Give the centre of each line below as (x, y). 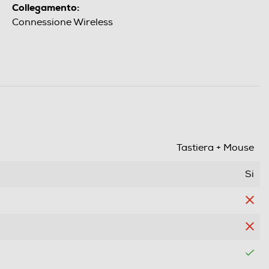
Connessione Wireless (62, 23)
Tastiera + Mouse (215, 148)
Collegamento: (46, 8)
